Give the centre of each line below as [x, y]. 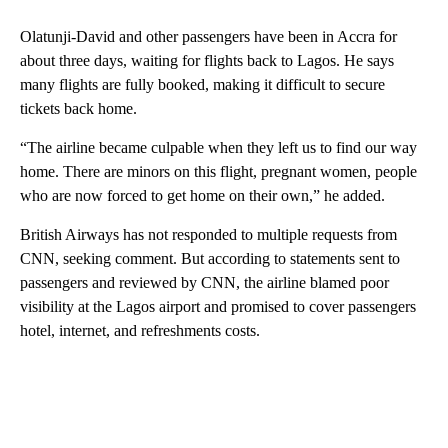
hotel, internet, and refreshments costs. [140, 331]
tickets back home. [78, 109]
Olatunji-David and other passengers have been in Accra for [208, 37]
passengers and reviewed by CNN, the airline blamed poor [204, 283]
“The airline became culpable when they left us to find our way [218, 148]
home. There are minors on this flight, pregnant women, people [218, 172]
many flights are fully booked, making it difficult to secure [202, 85]
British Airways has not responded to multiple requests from [208, 235]
